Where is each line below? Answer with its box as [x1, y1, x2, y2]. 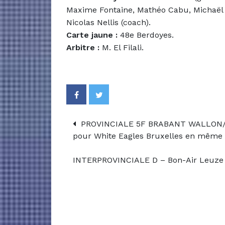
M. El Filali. [99, 42, 144, 52]
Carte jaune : [66, 30, 118, 40]
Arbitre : [66, 42, 99, 52]
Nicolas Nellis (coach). [66, 17, 151, 27]
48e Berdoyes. [118, 30, 174, 40]
